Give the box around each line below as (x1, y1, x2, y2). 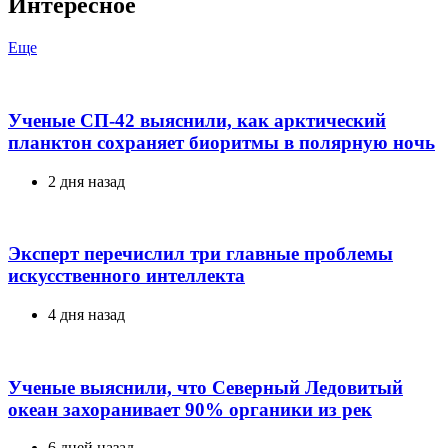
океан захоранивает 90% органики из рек (8, 398, 372, 420)
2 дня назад (48, 172, 125, 190)
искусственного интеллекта (8, 265, 245, 287)
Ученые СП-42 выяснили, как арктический (8, 109, 386, 131)
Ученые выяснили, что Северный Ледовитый (8, 376, 403, 398)
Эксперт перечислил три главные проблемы (8, 243, 393, 265)
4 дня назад (48, 306, 125, 324)
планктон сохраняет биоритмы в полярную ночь (8, 131, 435, 153)
